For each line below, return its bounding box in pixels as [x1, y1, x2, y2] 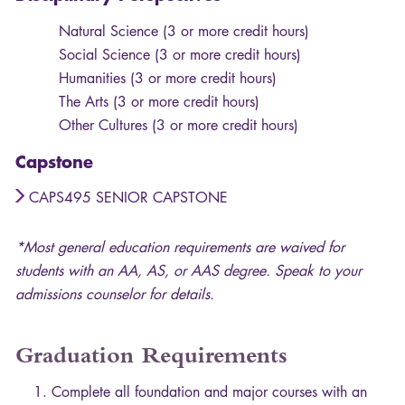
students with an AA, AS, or [15, 261, 191, 281]
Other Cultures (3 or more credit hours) [59, 116, 298, 136]
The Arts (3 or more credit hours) [59, 92, 259, 112]
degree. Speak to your [219, 261, 362, 281]
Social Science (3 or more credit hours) [59, 45, 301, 65]
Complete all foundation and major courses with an [52, 382, 367, 402]
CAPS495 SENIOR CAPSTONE [29, 188, 228, 208]
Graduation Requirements [15, 342, 287, 369]
